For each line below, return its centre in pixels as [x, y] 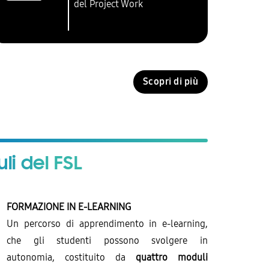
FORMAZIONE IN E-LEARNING [69, 207]
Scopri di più [170, 81]
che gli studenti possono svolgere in [107, 241]
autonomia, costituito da [71, 258]
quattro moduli [172, 258]
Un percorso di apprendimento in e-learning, [107, 224]
